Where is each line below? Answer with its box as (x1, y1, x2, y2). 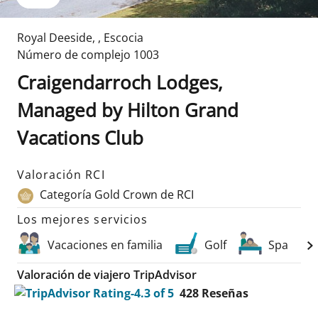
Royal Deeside (17, 30, 92, 45)
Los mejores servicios (17, 211, 148, 227)
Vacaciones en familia (48, 236, 163, 253)
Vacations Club (17, 125, 143, 150)
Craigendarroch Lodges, (17, 70, 223, 95)
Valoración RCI (17, 167, 105, 182)
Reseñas (202, 285, 248, 301)
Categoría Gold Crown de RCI (40, 187, 194, 202)
